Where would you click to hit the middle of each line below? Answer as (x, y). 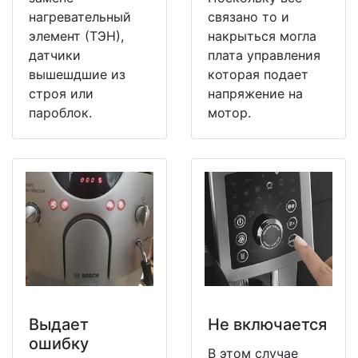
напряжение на (255, 93)
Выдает (59, 324)
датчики (55, 55)
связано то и (249, 16)
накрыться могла (262, 36)
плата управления (264, 55)
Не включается (267, 324)
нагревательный (80, 16)
